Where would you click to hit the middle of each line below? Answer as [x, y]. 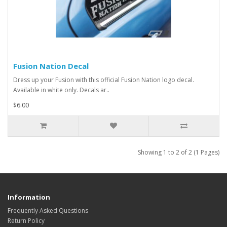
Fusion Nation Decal [51, 66]
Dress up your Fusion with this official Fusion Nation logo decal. [104, 80]
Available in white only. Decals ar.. [61, 90]
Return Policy [26, 221]
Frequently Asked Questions [48, 211]
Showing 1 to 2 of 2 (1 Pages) [179, 153]
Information [29, 197]
